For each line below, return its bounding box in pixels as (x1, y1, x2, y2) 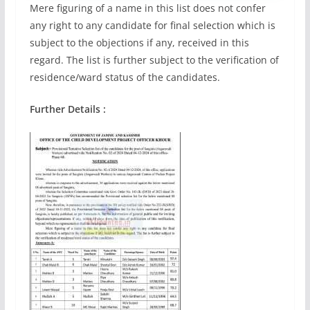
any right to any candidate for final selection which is (29, 18, 275, 32)
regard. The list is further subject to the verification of (29, 53, 279, 66)
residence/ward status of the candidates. (29, 70, 220, 84)
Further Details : (29, 102, 106, 116)
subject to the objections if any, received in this (29, 35, 249, 49)
